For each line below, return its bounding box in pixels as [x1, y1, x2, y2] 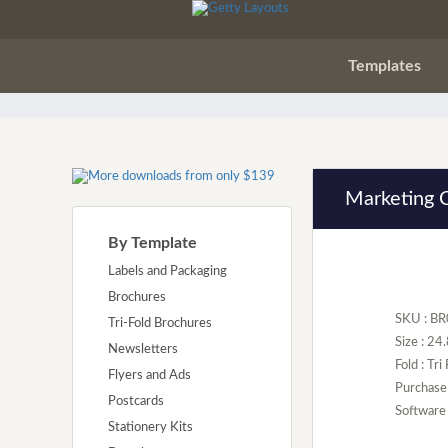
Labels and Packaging [108, 265, 227, 279]
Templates [348, 58, 421, 74]
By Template [108, 235, 197, 252]
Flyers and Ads [108, 369, 191, 383]
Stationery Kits [108, 421, 193, 435]
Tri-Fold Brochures [108, 317, 212, 331]
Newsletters [108, 343, 178, 357]
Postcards [108, 395, 164, 409]
